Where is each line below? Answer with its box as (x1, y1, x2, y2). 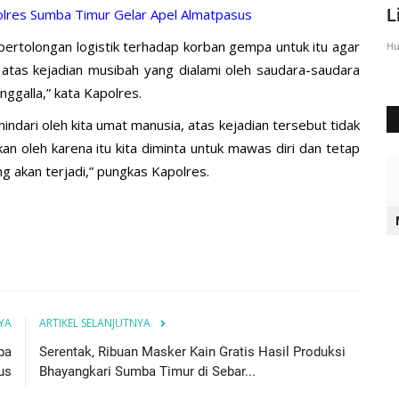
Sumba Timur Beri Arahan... (66, 4, 285, 27)
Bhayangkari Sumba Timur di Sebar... (39, 362, 256, 379)
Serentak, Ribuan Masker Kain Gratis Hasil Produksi (39, 343, 346, 360)
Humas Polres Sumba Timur (66, 39, 205, 53)
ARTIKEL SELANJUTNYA (39, 314, 151, 330)
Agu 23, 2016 (212, 39, 270, 53)
